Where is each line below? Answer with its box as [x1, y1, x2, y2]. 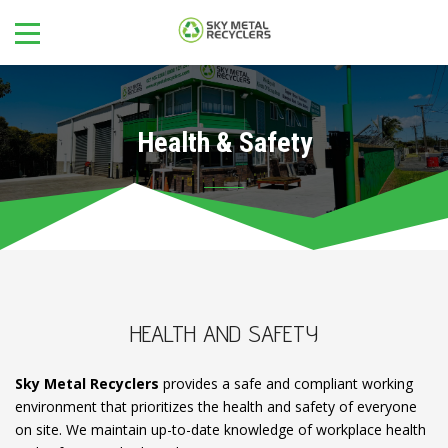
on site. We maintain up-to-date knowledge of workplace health [15, 419, 426, 439]
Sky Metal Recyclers [15, 373, 159, 393]
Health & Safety [136, 126, 312, 159]
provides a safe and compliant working [159, 373, 413, 393]
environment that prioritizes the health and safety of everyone [15, 396, 417, 416]
